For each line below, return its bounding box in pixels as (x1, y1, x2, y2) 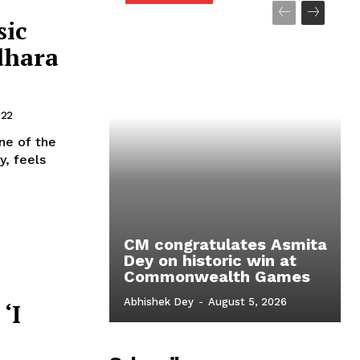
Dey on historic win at (124, 251, 297, 271)
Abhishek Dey (124, 296, 194, 309)
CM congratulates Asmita (124, 235, 327, 255)
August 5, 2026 (208, 296, 287, 309)
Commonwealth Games (124, 267, 310, 287)
